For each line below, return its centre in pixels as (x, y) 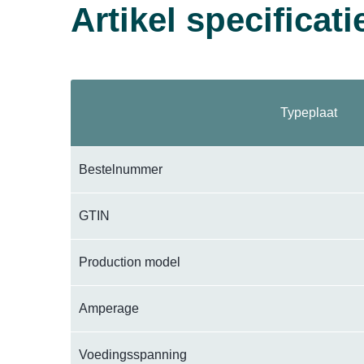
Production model (130, 262)
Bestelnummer (121, 169)
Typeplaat (308, 113)
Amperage (109, 308)
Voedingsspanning (133, 355)
